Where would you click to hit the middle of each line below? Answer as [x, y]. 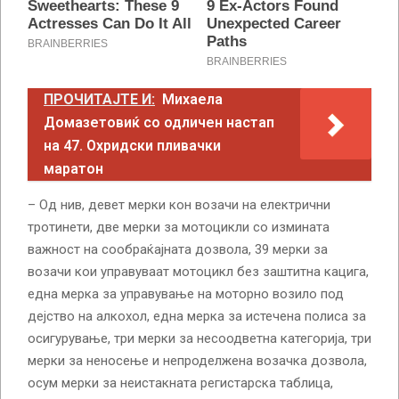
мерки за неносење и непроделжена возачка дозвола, [197, 360]
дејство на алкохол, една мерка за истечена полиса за [197, 316]
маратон [73, 168]
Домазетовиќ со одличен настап [159, 122]
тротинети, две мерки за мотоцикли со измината [179, 227]
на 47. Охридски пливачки [132, 145]
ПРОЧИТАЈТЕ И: [99, 99]
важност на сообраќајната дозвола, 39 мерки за [178, 249]
